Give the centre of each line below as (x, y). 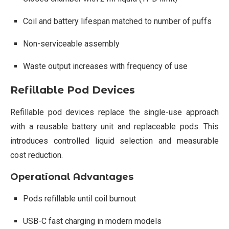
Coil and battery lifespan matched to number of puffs (117, 21)
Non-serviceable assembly (71, 43)
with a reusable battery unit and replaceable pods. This (114, 126)
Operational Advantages (72, 177)
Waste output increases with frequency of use (105, 66)
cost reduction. (37, 155)
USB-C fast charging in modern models (92, 221)
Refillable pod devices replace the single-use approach (114, 112)
